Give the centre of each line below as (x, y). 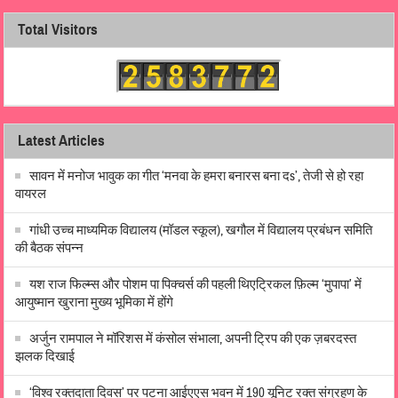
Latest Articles (62, 140)
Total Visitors (58, 29)
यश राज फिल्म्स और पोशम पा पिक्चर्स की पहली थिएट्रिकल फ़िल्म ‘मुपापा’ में (196, 284)
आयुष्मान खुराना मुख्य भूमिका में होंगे (96, 302)
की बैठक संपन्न (50, 248)
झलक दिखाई (45, 356)
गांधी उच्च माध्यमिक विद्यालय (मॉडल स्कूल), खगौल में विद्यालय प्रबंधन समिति (201, 230)
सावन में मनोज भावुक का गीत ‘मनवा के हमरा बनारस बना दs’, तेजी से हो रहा (197, 176)
